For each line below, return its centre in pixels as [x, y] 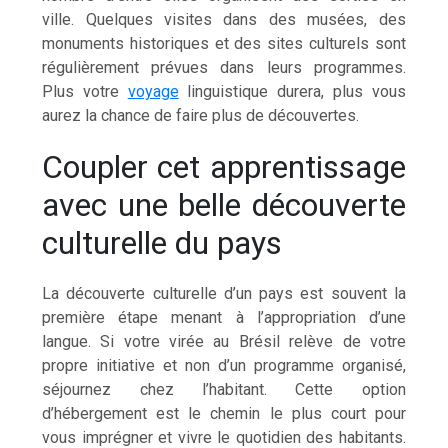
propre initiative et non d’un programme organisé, [224, 365]
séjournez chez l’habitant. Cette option [224, 389]
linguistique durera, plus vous [292, 91]
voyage [153, 91]
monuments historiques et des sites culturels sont [224, 43]
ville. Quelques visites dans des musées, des [224, 19]
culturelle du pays [162, 242]
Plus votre [85, 91]
